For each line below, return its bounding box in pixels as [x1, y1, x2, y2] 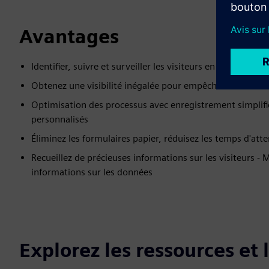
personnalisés [31, 113, 88, 125]
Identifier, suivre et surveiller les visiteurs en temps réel [31, 61, 262, 72]
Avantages [19, 25, 119, 48]
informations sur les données [31, 166, 153, 178]
